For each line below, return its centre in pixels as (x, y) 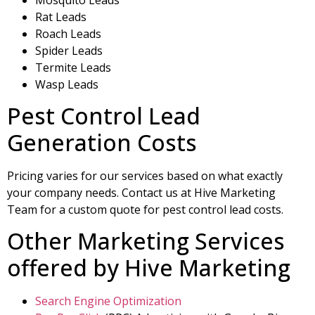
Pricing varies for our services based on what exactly (145, 175)
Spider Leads (69, 50)
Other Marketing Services (146, 241)
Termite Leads (73, 67)
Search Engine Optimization (108, 301)
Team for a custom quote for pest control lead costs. (147, 209)
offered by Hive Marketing (149, 268)
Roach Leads (68, 33)
